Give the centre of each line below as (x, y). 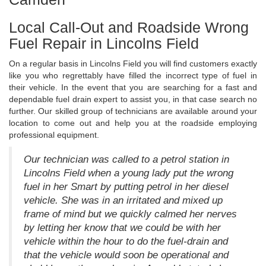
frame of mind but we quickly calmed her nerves (130, 214)
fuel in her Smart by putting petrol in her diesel (126, 187)
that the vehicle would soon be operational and (126, 255)
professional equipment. (54, 135)
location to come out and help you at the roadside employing (133, 123)
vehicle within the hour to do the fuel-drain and (126, 242)
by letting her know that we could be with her (122, 228)
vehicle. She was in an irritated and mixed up (123, 201)
